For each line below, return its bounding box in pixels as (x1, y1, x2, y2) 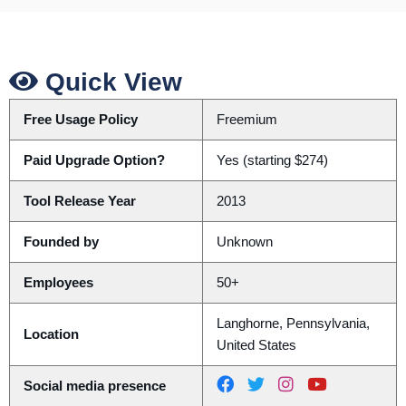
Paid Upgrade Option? (23, 153, 165, 169)
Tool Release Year (23, 194, 136, 209)
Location (23, 327, 79, 343)
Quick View (38, 68, 182, 97)
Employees (23, 275, 93, 291)
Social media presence (23, 379, 166, 394)
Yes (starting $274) (216, 153, 328, 169)
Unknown (216, 235, 273, 250)
